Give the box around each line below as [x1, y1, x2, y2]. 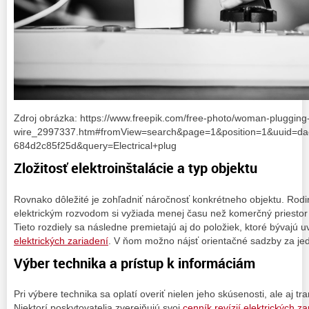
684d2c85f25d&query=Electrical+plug [14, 139, 177, 151]
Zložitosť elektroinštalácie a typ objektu [14, 159, 257, 178]
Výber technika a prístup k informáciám [14, 253, 255, 272]
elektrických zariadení [14, 235, 108, 246]
